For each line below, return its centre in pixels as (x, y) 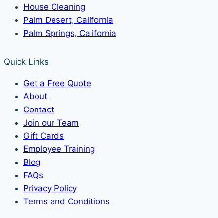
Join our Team (51, 123)
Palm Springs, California (70, 33)
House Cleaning (54, 7)
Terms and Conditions (66, 202)
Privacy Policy (50, 189)
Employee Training (59, 149)
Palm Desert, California (68, 20)
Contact (39, 110)
